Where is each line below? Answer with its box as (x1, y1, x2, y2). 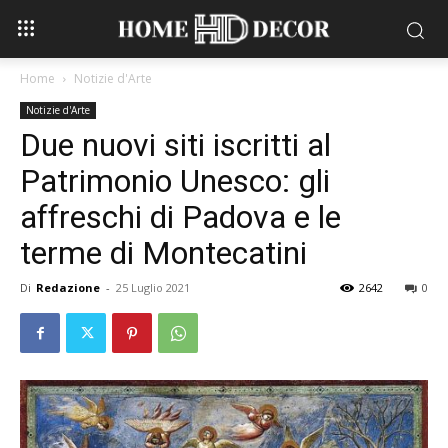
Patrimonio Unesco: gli (20, 162, 330, 201)
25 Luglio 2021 (116, 280, 190, 296)
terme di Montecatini (20, 234, 307, 273)
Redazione (36, 280, 100, 296)
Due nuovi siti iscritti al (20, 126, 331, 165)
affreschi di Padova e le (20, 198, 341, 237)
